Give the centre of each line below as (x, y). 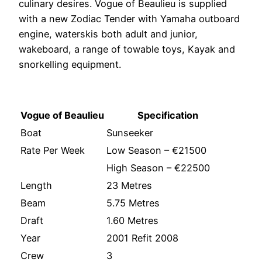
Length (36, 186)
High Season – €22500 (158, 168)
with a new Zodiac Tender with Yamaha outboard (129, 18)
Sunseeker (130, 133)
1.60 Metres (132, 221)
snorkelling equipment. (70, 64)
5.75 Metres (133, 203)
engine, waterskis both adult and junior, (108, 34)
